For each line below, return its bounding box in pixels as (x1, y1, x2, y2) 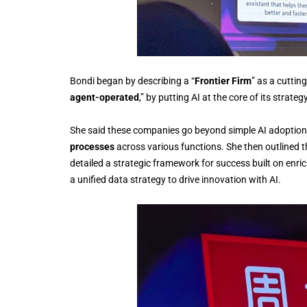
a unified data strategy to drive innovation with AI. (70, 173, 281, 185)
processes (70, 140, 116, 152)
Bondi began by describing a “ (70, 75, 195, 86)
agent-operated (70, 91, 139, 103)
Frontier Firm (195, 75, 251, 86)
